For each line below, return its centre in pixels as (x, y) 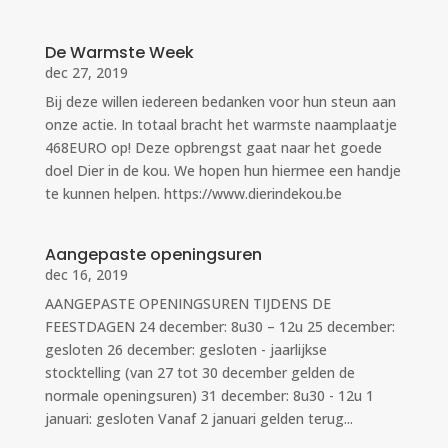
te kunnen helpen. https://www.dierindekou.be (193, 193)
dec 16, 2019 (86, 274)
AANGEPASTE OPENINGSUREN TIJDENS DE (187, 303)
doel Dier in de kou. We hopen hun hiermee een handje (222, 170)
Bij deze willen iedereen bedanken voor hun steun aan (220, 101)
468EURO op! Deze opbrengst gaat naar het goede (213, 147)
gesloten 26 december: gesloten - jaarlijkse (185, 349)
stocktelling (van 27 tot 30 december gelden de (199, 372)
